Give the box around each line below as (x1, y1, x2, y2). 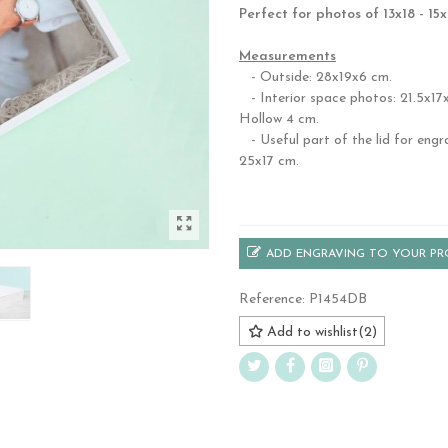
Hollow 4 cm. (239, 112, 319, 127)
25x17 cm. (239, 154, 299, 169)
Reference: (239, 292, 305, 307)
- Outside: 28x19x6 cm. (239, 70, 392, 85)
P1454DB (309, 292, 367, 307)
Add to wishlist (267, 325, 358, 340)
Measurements (239, 49, 336, 64)
